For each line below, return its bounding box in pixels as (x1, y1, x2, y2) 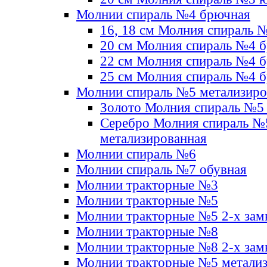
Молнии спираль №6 (76, 147, 196, 162)
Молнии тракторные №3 (76, 178, 218, 193)
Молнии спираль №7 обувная (76, 162, 247, 177)
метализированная (100, 131, 207, 146)
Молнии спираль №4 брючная (76, 7, 250, 22)
